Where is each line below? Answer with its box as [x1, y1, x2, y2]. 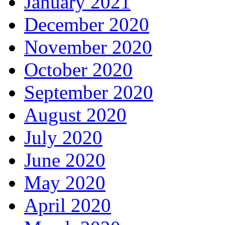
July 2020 [24, 127, 102, 148]
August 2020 [24, 104, 127, 126]
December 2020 [24, 14, 149, 35]
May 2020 [24, 172, 105, 193]
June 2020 [24, 149, 105, 171]
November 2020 [24, 36, 152, 58]
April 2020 [24, 194, 111, 216]
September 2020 [24, 81, 153, 103]
